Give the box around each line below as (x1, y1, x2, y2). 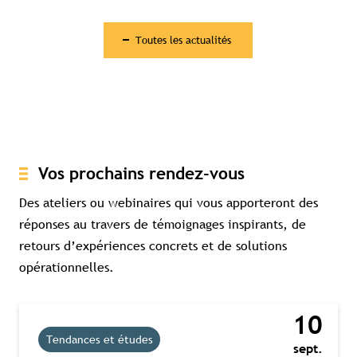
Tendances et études (45, 332, 153, 347)
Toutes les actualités (135, 33, 232, 48)
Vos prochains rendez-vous (38, 163, 245, 184)
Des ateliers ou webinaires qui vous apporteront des (19, 193, 318, 211)
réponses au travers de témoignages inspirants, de (19, 214, 306, 233)
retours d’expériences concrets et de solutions (19, 236, 287, 254)
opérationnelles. (19, 257, 114, 276)
